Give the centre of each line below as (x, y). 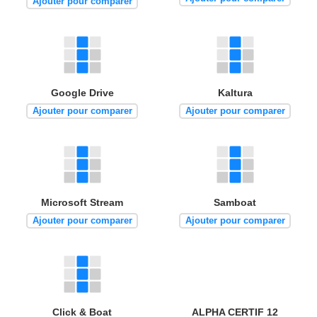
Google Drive (82, 92)
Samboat (235, 202)
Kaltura (235, 92)
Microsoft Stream (82, 202)
